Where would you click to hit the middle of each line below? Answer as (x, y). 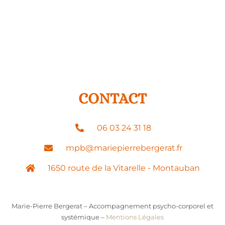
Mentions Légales (135, 217)
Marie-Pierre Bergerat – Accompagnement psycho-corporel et (113, 206)
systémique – (84, 217)
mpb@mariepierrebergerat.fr (124, 148)
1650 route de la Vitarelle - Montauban (124, 168)
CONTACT (113, 98)
